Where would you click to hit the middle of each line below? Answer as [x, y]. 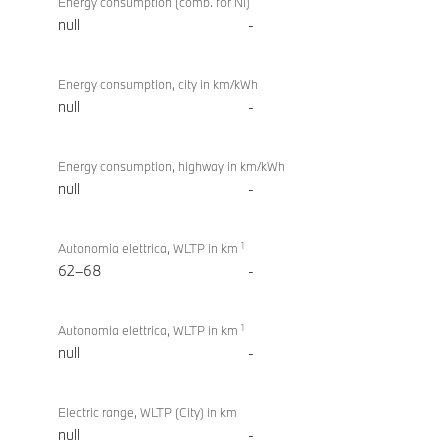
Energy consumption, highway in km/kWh [171, 166]
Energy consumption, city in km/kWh [158, 84]
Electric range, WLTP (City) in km [147, 412]
